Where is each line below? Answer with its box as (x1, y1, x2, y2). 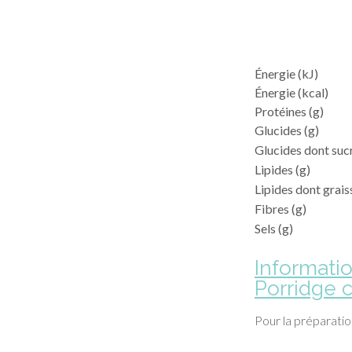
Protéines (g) (255, 103, 324, 119)
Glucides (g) (255, 122, 320, 137)
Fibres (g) (255, 200, 307, 216)
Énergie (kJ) (255, 65, 319, 81)
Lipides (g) (255, 161, 311, 177)
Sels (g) (255, 220, 294, 236)
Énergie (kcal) (255, 84, 329, 100)
